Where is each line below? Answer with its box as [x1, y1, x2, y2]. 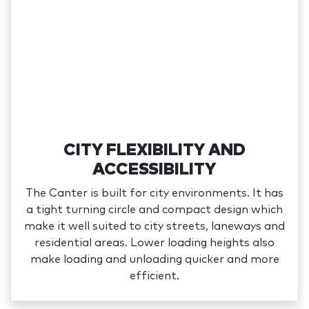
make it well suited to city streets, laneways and [24, 221, 285, 232]
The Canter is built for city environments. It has [26, 188, 283, 199]
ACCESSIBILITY [92, 161, 217, 179]
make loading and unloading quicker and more [30, 254, 279, 266]
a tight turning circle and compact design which [26, 204, 283, 216]
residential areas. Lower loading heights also [34, 237, 275, 249]
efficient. [130, 270, 179, 282]
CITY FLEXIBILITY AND [63, 142, 246, 159]
